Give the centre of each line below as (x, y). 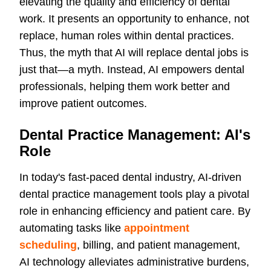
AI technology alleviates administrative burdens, (134, 262)
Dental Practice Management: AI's (135, 135)
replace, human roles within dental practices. (127, 36)
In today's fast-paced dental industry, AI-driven (130, 178)
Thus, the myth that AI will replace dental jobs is (134, 53)
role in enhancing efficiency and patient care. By (135, 211)
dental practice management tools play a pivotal (134, 194)
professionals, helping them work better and (125, 87)
